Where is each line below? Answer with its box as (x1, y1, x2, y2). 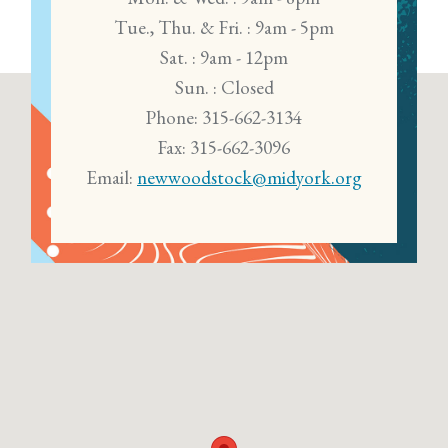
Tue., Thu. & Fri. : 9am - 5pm (114, 15, 334, 41)
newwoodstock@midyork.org (137, 165, 362, 191)
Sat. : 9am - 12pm (160, 45, 288, 71)
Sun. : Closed (174, 75, 274, 101)
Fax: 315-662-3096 (158, 135, 290, 161)
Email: (86, 165, 137, 191)
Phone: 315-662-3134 (146, 105, 302, 131)
